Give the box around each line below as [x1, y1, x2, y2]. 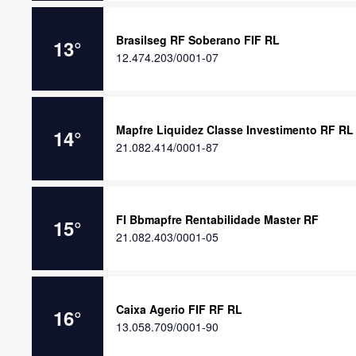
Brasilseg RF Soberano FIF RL [116, 32, 280, 48]
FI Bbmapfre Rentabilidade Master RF [116, 211, 319, 227]
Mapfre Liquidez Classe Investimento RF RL [116, 122, 354, 137]
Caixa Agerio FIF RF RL [116, 301, 242, 317]
